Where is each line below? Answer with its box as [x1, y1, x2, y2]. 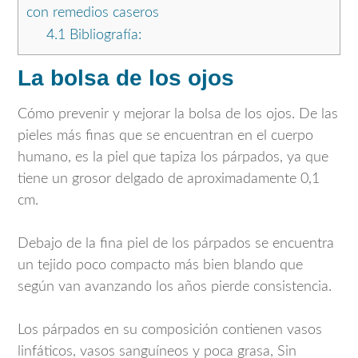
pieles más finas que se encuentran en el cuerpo [18, 128, 313, 143]
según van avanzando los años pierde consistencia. [18, 279, 332, 294]
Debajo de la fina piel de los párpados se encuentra [18, 236, 334, 251]
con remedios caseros [26, 5, 159, 20]
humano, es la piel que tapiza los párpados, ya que [18, 149, 328, 165]
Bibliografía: [65, 27, 141, 42]
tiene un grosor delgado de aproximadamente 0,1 [18, 171, 320, 186]
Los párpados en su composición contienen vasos [18, 322, 322, 337]
